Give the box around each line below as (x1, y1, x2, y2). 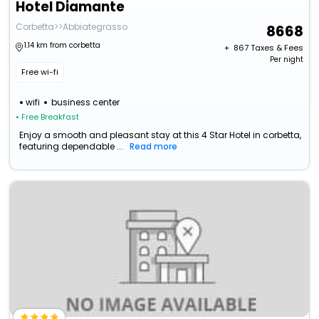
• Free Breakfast (16, 111, 80, 123)
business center (51, 96, 120, 109)
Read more (130, 140, 178, 153)
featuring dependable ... (19, 140, 124, 153)
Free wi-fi (21, 66, 59, 78)
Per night (269, 54, 303, 66)
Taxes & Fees (250, 42, 303, 54)
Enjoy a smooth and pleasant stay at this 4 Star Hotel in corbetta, (19, 129, 302, 142)
